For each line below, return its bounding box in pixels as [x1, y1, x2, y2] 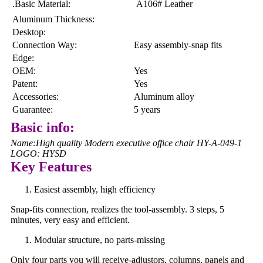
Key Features [11, 159, 92, 174]
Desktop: [12, 26, 46, 37]
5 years [134, 104, 160, 114]
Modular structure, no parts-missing [34, 234, 165, 245]
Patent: [12, 78, 38, 89]
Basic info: [11, 119, 75, 135]
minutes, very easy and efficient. [11, 214, 130, 225]
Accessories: [12, 91, 59, 102]
